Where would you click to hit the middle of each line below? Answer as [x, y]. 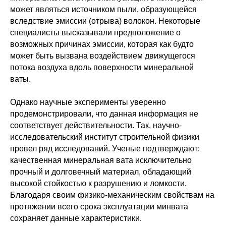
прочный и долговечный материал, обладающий [101, 172]
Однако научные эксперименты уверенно [88, 102]
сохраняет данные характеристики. [76, 218]
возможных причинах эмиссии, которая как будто [102, 44]
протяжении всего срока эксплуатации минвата [99, 207]
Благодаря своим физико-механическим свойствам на [112, 195]
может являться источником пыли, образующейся [103, 10]
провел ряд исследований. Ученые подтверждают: [105, 149]
